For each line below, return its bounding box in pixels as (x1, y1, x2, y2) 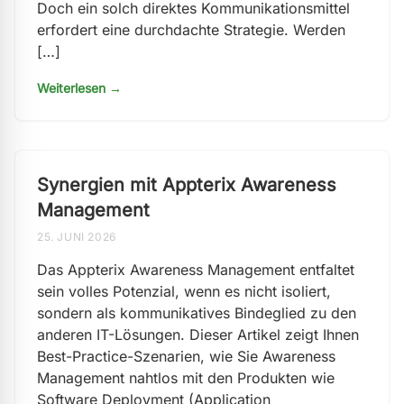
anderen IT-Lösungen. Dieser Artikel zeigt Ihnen (37, 326, 359, 344)
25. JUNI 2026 (37, 230, 116, 243)
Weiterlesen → (37, 80, 122, 96)
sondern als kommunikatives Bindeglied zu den (37, 304, 356, 322)
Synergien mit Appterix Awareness (37, 174, 336, 196)
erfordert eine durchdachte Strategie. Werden (37, 21, 345, 39)
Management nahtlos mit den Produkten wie (37, 369, 335, 387)
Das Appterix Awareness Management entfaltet (37, 261, 354, 279)
